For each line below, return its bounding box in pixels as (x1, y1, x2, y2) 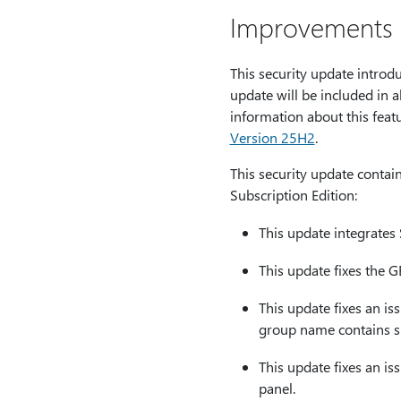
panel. (258, 379, 295, 397)
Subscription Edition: (229, 185, 357, 204)
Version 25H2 (229, 128, 315, 147)
